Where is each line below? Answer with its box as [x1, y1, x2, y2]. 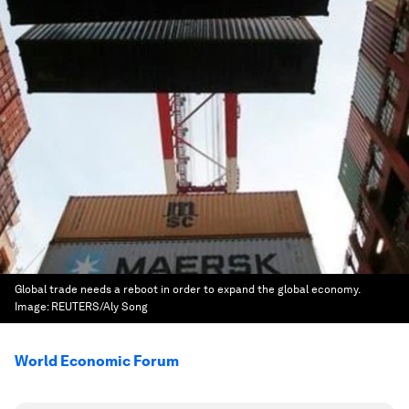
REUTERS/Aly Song [51, 300, 148, 313]
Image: [15, 300, 51, 313]
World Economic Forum [15, 352, 179, 370]
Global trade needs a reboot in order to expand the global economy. [15, 283, 360, 296]
